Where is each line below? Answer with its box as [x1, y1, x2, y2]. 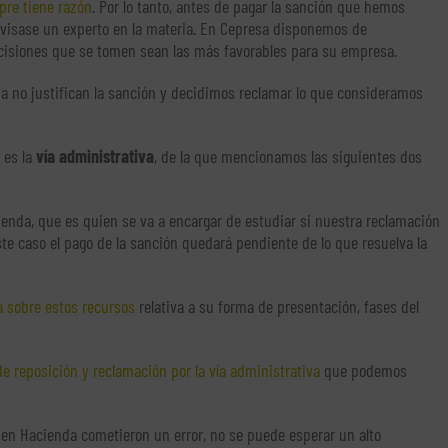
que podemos [320, 359, 407, 382]
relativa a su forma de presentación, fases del [135, 295, 419, 318]
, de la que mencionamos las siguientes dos [154, 145, 422, 168]
